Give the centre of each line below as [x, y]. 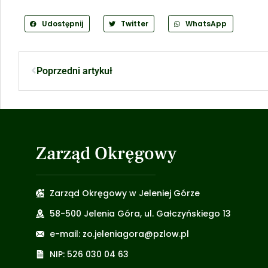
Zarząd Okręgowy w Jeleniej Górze [124, 193]
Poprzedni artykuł [74, 71]
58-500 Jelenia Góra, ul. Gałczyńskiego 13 [140, 213]
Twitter [134, 23]
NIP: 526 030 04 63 [89, 254]
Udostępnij [62, 23]
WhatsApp [206, 23]
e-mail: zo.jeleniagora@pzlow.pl [119, 234]
